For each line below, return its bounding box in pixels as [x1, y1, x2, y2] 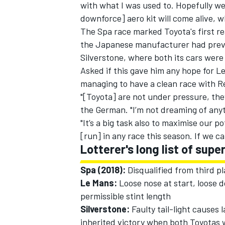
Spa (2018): [80, 164, 128, 176]
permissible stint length [80, 190, 171, 202]
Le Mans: [80, 177, 119, 189]
